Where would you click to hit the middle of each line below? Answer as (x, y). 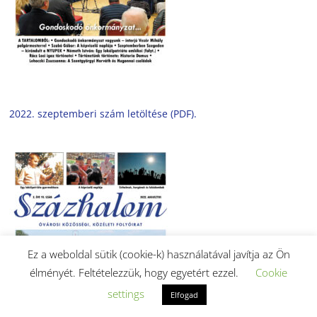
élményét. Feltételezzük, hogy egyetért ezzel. (136, 272)
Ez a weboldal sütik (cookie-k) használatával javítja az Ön (158, 254)
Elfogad (184, 295)
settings (126, 294)
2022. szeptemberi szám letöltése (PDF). (103, 113)
